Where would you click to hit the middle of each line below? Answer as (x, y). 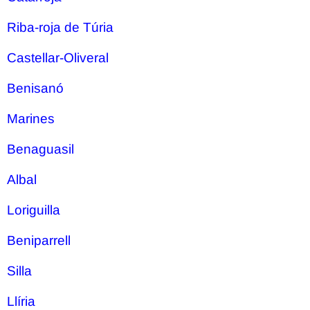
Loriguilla (34, 210)
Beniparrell (39, 240)
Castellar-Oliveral (58, 58)
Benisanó (35, 88)
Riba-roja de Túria (60, 27)
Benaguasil (40, 149)
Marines (31, 119)
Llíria (21, 301)
